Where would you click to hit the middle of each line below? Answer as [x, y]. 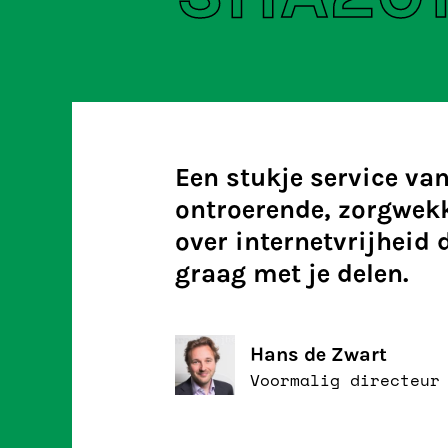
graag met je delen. [291, 273]
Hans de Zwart [318, 354]
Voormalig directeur [344, 380]
